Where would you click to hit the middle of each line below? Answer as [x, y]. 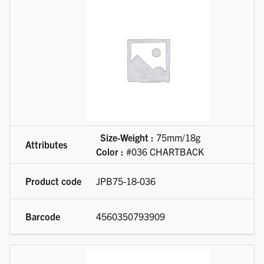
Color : [110, 152]
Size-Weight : [127, 138]
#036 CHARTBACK [164, 152]
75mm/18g [177, 138]
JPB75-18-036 [126, 181]
